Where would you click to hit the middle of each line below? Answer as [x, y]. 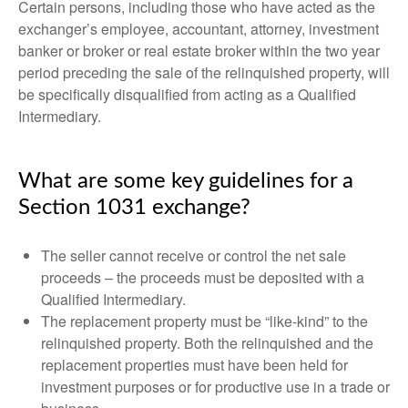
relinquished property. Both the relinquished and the [207, 343]
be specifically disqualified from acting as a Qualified [187, 94]
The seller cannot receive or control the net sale [194, 255]
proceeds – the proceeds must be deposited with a [203, 277]
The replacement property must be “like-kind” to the [204, 321]
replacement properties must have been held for [194, 365]
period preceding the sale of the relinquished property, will [204, 72]
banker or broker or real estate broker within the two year [199, 51]
